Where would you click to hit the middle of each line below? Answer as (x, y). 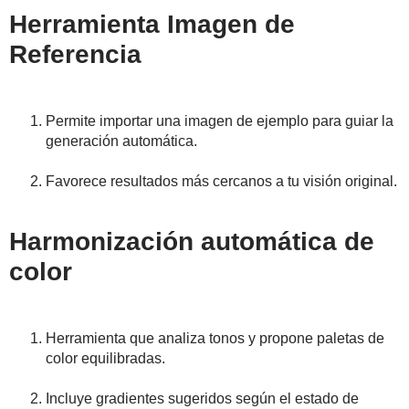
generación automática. (121, 142)
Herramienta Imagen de (152, 25)
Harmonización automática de (192, 242)
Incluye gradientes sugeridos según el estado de (202, 399)
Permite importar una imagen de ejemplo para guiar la (220, 121)
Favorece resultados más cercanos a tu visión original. (221, 182)
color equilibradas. (105, 359)
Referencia (75, 55)
